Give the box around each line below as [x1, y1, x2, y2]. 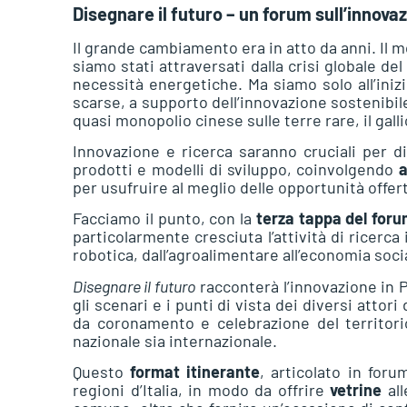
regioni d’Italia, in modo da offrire [73, 380, 331, 401]
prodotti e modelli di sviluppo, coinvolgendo [73, 159, 399, 179]
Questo [73, 362, 131, 382]
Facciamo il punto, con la [73, 208, 256, 229]
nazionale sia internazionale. [73, 330, 277, 351]
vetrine [330, 380, 382, 401]
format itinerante [130, 362, 261, 382]
